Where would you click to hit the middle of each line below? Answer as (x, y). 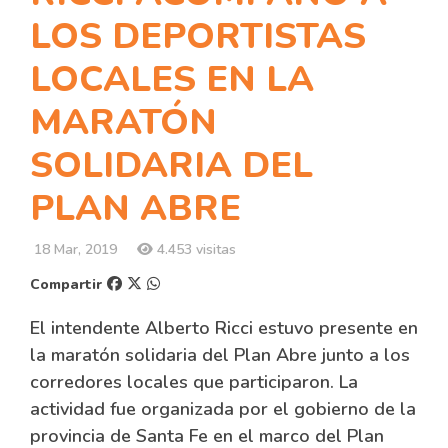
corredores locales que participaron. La (194, 382)
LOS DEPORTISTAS (198, 36)
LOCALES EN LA (172, 79)
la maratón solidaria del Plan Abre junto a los (220, 355)
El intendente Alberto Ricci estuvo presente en (224, 328)
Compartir (66, 284)
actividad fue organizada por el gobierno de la (223, 409)
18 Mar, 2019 (73, 249)
